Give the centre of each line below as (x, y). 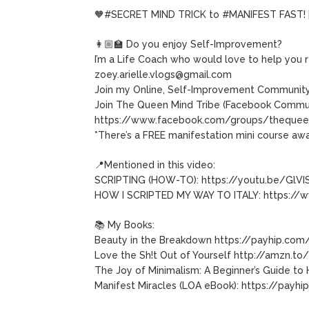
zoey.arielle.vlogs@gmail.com (163, 74)
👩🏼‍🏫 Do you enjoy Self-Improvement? (188, 44)
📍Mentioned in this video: (155, 165)
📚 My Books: (124, 225)
